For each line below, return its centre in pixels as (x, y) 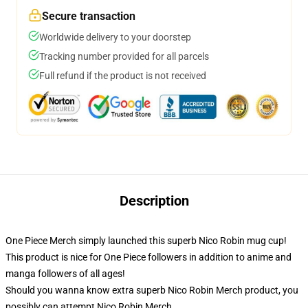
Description (154, 201)
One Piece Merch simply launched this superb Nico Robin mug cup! (146, 241)
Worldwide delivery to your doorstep (115, 37)
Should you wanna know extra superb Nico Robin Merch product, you (152, 290)
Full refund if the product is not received (123, 76)
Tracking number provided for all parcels (124, 56)
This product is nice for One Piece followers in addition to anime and (148, 257)
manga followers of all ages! (65, 274)
